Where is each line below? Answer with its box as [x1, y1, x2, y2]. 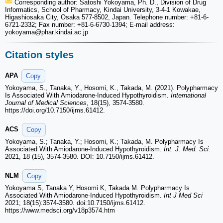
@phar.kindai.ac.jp [35, 28, 88, 36]
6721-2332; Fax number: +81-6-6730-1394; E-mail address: [5, 20, 175, 28]
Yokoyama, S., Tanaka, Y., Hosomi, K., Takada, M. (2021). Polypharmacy [5, 84, 218, 92]
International [171, 91, 206, 99]
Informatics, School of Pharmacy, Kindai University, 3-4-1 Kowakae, [5, 5, 201, 13]
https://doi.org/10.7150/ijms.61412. [5, 106, 105, 114]
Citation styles [5, 49, 74, 61]
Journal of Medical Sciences [5, 99, 87, 107]
